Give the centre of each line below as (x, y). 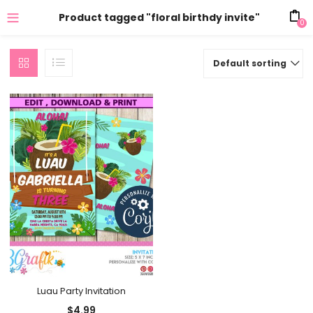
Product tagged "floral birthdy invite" (159, 17)
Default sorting (249, 63)
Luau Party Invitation (82, 291)
